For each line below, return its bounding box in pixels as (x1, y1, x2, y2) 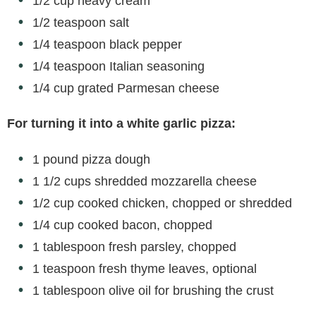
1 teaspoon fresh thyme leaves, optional (32, 261, 257, 276)
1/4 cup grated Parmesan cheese (32, 80, 219, 95)
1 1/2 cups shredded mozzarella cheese (32, 174, 257, 188)
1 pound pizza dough (32, 152, 150, 166)
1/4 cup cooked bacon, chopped (32, 217, 212, 232)
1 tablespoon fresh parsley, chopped (32, 239, 236, 254)
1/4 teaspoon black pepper (32, 37, 182, 51)
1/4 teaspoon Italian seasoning (32, 59, 205, 73)
